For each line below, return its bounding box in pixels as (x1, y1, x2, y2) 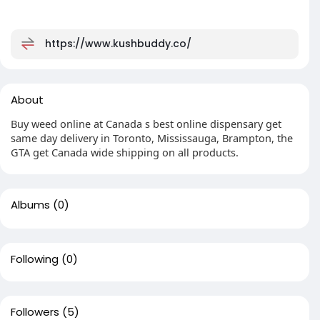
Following (11, 251, 59, 266)
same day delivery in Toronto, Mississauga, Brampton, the (11, 131, 293, 145)
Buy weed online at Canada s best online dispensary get (11, 116, 281, 131)
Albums (11, 197, 50, 212)
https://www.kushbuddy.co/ (45, 36, 191, 51)
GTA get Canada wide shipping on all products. (11, 145, 239, 159)
